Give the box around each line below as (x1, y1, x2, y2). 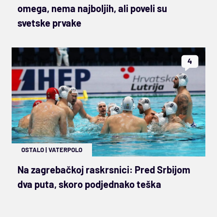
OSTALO (21, 145, 44, 154)
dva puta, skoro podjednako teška (17, 178, 161, 190)
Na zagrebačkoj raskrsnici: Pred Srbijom (17, 163, 190, 175)
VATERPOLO (48, 145, 82, 154)
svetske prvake (17, 16, 81, 29)
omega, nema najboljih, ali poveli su (17, 2, 167, 14)
